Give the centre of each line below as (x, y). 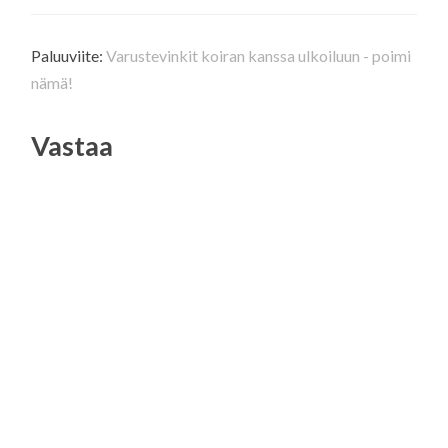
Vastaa (72, 146)
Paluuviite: (69, 56)
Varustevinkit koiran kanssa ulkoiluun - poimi (259, 56)
